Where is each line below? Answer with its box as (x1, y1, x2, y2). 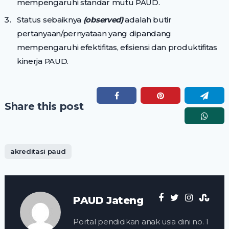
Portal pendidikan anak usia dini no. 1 (73, 217, 209, 227)
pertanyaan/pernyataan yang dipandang (16, 29, 172, 39)
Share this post (4, 100, 84, 113)
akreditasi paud (10, 147, 66, 156)
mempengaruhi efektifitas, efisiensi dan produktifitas (16, 42, 217, 53)
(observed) (83, 15, 123, 25)
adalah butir (123, 15, 172, 25)
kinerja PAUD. (16, 56, 69, 66)
